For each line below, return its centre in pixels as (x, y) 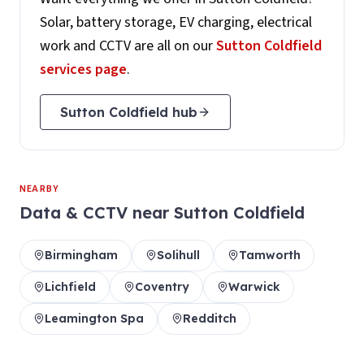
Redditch (210, 318)
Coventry (162, 286)
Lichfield (70, 286)
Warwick (254, 286)
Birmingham (81, 255)
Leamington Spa (94, 318)
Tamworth (270, 255)
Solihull (178, 255)
